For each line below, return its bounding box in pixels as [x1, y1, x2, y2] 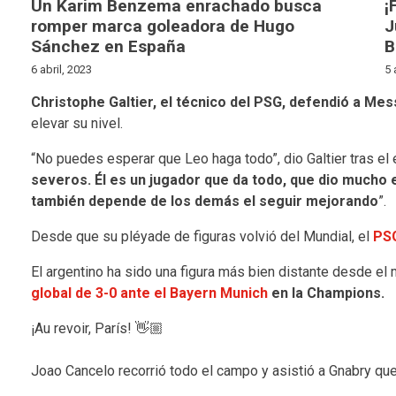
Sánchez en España [30, 35, 186, 57]
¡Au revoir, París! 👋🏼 [30, 319, 164, 337]
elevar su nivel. [30, 114, 123, 132]
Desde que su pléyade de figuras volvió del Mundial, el [30, 227, 373, 245]
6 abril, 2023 [30, 62, 92, 76]
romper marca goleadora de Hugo [30, 15, 294, 36]
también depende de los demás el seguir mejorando [30, 192, 378, 209]
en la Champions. [267, 284, 385, 301]
